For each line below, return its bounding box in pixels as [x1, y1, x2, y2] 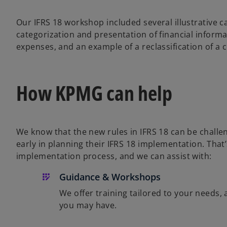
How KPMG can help [16, 79, 172, 107]
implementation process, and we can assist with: [16, 150, 212, 162]
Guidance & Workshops [59, 170, 161, 183]
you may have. [59, 199, 117, 211]
